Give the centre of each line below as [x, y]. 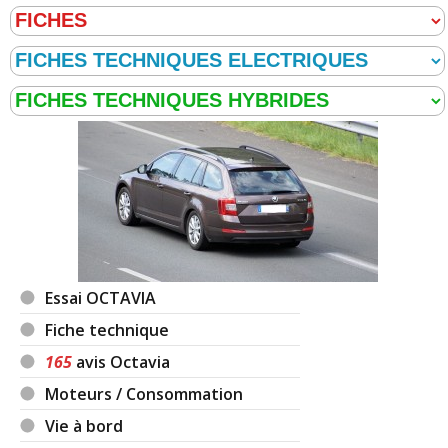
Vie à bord [84, 425]
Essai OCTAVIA [101, 297]
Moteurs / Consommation [144, 393]
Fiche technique [107, 329]
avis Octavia [121, 361]
